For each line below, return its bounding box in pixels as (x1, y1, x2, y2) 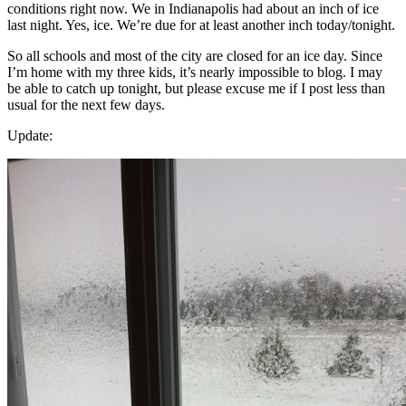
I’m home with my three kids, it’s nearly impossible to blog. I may (7, 63, 382, 80)
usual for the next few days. (7, 96, 165, 112)
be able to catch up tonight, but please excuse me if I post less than (7, 80, 385, 96)
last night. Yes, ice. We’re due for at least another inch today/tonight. (7, 16, 395, 33)
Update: (7, 127, 53, 143)
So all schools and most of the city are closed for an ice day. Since (7, 47, 382, 63)
